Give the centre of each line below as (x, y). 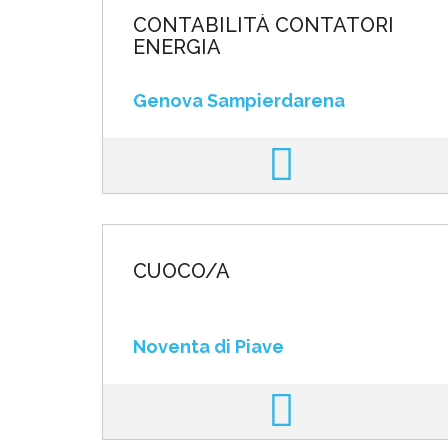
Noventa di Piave (208, 346)
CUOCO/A (181, 271)
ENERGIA (177, 47)
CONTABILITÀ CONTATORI (263, 25)
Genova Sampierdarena (239, 100)
